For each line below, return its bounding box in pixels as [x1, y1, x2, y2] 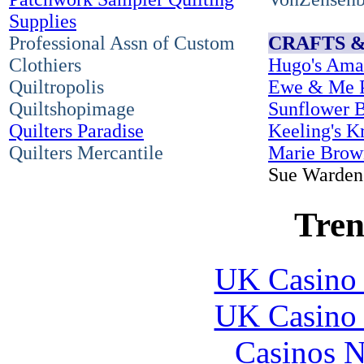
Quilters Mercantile [9, 141, 163, 163]
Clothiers [9, 54, 81, 76]
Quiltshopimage [9, 97, 135, 119]
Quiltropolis [9, 76, 104, 97]
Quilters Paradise [9, 119, 144, 141]
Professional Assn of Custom [9, 32, 235, 54]
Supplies [9, 10, 76, 32]
